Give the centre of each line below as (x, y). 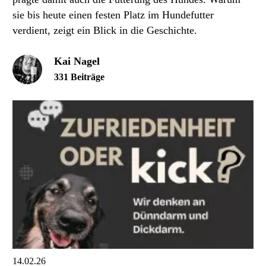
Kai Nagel (77, 61)
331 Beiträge (79, 77)
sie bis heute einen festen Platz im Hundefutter (113, 15)
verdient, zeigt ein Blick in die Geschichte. (105, 31)
